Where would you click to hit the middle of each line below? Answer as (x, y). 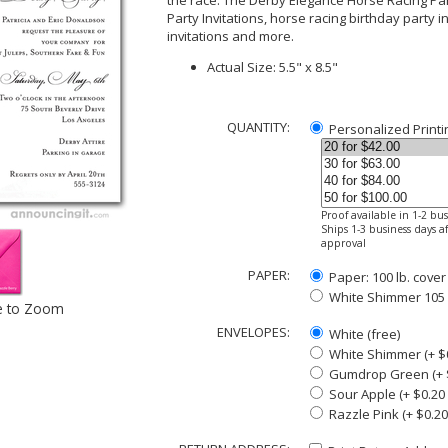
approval (344, 242)
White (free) (362, 334)
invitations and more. (231, 36)
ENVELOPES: (254, 332)
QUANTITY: (259, 126)
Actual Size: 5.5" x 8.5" (272, 67)
